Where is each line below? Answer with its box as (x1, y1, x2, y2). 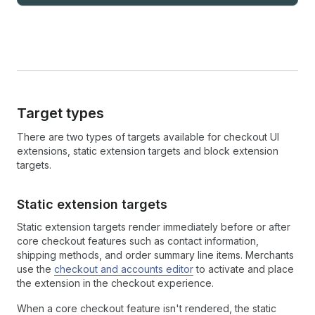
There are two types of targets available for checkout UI (17, 131, 279, 143)
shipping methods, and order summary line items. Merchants (17, 249, 294, 262)
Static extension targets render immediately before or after (17, 221, 290, 233)
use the (17, 263, 54, 276)
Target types (17, 105, 104, 122)
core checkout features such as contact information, (17, 235, 259, 247)
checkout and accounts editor (54, 263, 193, 276)
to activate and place (193, 263, 294, 276)
